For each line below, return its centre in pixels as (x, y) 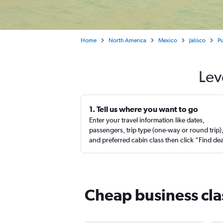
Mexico (168, 40)
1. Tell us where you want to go (144, 109)
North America (127, 40)
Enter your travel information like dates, (147, 120)
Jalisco (197, 40)
